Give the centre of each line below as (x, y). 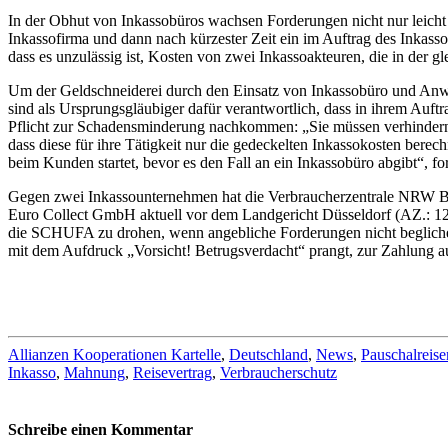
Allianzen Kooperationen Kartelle (114, 354)
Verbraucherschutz (278, 372)
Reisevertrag (172, 372)
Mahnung (94, 372)
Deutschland (268, 354)
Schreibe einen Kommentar (100, 430)
